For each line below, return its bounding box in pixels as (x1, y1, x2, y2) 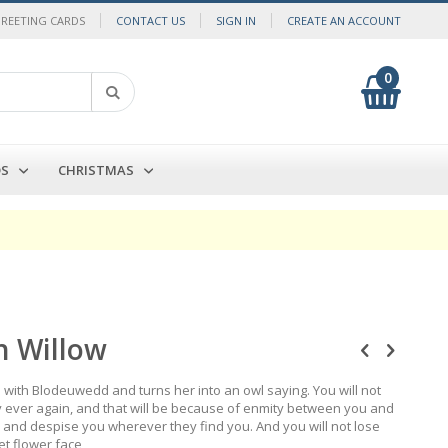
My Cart (400, 70, 446, 89)
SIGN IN (216, 13, 256, 28)
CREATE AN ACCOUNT (287, 13, 401, 28)
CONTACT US (116, 13, 185, 28)
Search (111, 120, 156, 140)
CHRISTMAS (58, 161, 134, 179)
